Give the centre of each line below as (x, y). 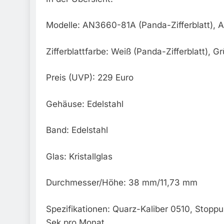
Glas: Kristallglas (79, 156)
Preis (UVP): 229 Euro (90, 78)
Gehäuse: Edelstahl (85, 104)
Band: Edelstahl (77, 130)
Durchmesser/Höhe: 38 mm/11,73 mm (122, 183)
